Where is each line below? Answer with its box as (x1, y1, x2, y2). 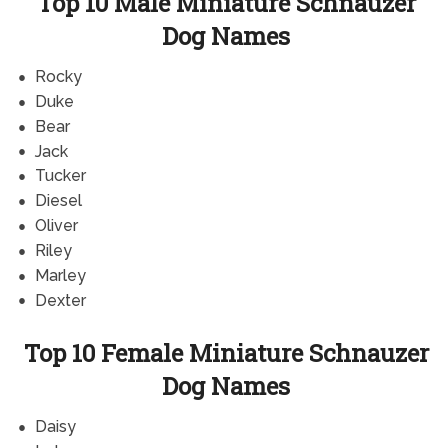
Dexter (34, 290, 86, 310)
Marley (34, 265, 86, 285)
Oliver (34, 216, 78, 236)
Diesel (34, 191, 82, 211)
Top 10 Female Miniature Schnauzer (23, 337, 429, 370)
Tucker (34, 166, 86, 186)
